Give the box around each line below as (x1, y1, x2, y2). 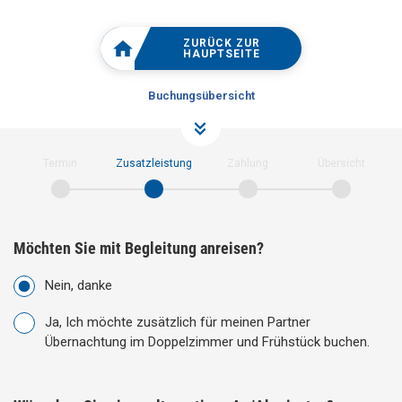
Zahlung (227, 157, 269, 170)
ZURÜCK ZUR (182, 37, 260, 49)
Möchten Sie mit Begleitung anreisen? (13, 239, 264, 258)
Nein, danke (45, 277, 112, 293)
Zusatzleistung (116, 157, 193, 170)
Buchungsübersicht (147, 89, 255, 102)
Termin (43, 157, 78, 170)
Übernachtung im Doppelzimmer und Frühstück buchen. (45, 334, 370, 350)
